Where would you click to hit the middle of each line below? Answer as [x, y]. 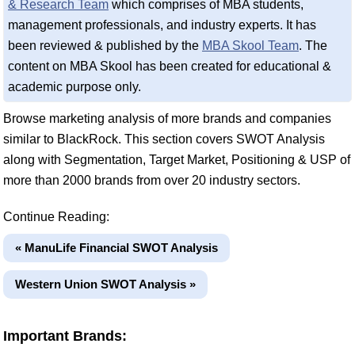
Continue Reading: [56, 216]
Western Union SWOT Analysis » [105, 284]
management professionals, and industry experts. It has [162, 25]
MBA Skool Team [250, 45]
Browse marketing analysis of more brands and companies [167, 118]
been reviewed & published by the [105, 45]
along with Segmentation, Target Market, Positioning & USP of [177, 159]
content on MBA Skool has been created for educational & [170, 66]
